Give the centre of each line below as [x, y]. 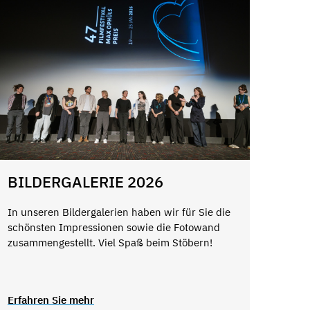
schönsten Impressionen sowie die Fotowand [113, 228]
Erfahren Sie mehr [51, 300]
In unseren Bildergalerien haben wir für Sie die [119, 212]
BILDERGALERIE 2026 [85, 181]
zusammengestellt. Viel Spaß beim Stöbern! [110, 243]
